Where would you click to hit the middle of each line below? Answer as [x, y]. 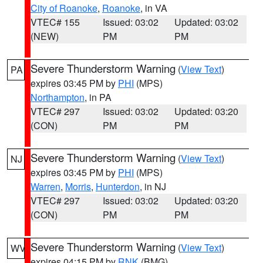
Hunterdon [118, 186]
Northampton [58, 97]
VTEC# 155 [55, 22]
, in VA [154, 8]
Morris [78, 186]
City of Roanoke [64, 8]
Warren [45, 186]
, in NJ [153, 186]
